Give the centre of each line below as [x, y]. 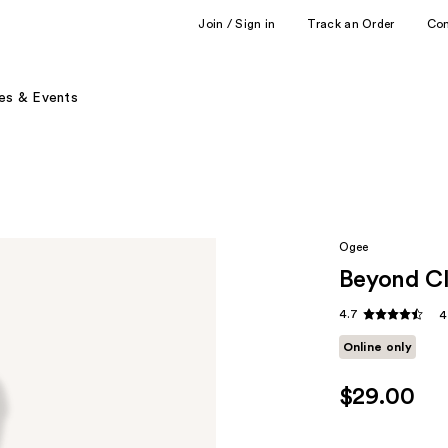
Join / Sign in [237, 23]
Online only [377, 347]
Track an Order [351, 23]
